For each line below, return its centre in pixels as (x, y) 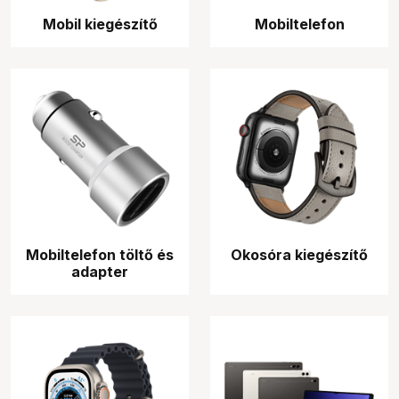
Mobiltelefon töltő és (100, 255)
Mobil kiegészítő (100, 24)
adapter (100, 272)
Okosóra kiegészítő (299, 255)
